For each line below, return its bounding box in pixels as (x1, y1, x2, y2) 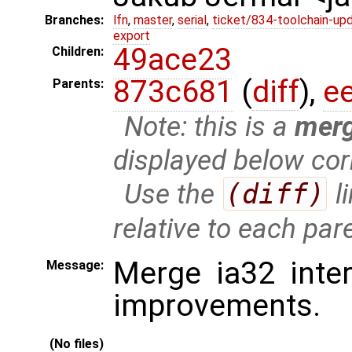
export (113, 28, 150, 44)
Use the (124, 178, 222, 211)
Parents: (53, 76, 104, 92)
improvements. (113, 287, 321, 324)
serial (178, 13, 207, 28)
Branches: (45, 13, 104, 28)
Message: (46, 257, 104, 273)
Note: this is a (124, 109, 295, 143)
